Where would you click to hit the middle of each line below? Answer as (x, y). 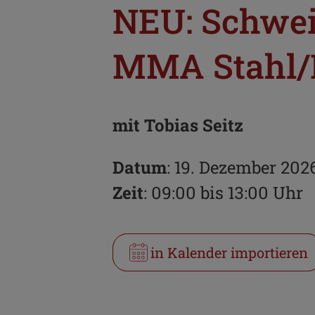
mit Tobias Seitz (178, 125)
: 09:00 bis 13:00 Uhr (223, 192)
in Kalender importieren (229, 252)
